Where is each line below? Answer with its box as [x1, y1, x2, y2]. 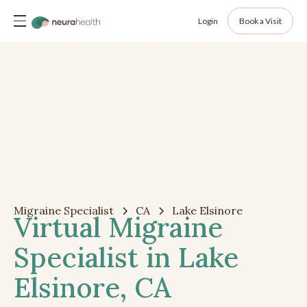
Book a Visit [239, 15, 282, 26]
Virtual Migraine [14, 210, 223, 245]
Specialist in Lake [14, 240, 238, 275]
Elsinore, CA [14, 270, 171, 306]
